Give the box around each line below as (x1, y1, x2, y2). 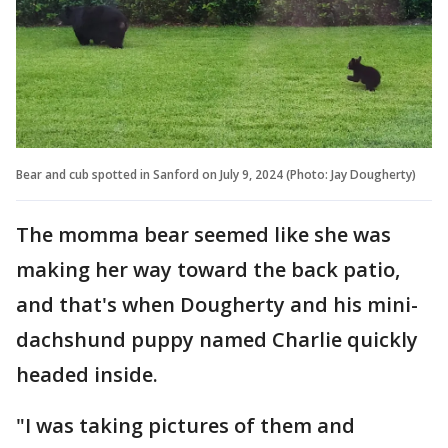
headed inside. (16, 361, 163, 389)
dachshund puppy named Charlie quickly (16, 326, 418, 354)
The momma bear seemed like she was (16, 221, 391, 249)
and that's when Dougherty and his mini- (16, 291, 418, 319)
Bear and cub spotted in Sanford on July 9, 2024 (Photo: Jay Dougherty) (16, 166, 416, 184)
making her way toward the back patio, (16, 256, 400, 284)
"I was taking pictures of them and (16, 412, 355, 440)
